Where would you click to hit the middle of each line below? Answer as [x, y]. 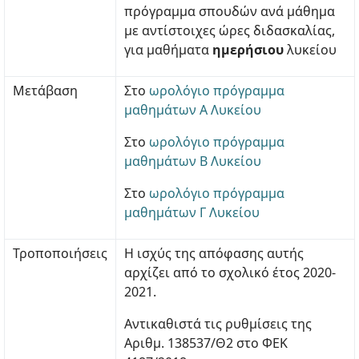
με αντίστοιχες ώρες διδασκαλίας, [230, 30]
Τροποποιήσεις [60, 253]
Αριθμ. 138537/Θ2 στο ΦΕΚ [206, 343]
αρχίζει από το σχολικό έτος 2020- [230, 272]
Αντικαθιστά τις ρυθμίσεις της [218, 324]
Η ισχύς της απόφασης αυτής [214, 253]
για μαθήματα [168, 50]
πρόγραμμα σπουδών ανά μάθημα [230, 11]
